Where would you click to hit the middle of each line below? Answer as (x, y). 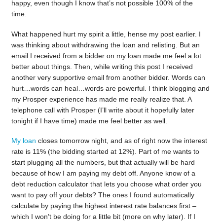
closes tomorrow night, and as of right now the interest (121, 140)
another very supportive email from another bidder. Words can (108, 77)
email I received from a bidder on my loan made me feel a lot (106, 55)
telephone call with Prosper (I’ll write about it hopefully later (103, 110)
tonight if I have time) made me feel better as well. (89, 121)
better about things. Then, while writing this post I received (102, 66)
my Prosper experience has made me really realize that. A (101, 99)
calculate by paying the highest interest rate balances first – (104, 205)
